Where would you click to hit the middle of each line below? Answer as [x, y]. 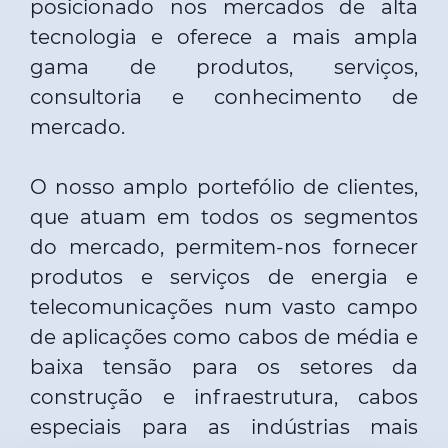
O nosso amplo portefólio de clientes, [224, 187]
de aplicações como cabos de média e [224, 337]
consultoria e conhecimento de [224, 97]
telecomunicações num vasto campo [224, 307]
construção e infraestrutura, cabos [224, 397]
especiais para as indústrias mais [224, 427]
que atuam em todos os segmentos [224, 217]
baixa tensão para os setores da [224, 367]
